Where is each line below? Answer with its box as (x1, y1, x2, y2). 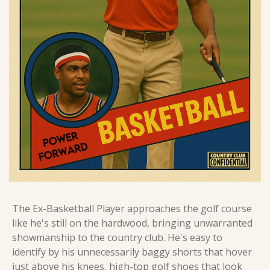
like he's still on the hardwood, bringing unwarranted (12, 216, 253, 230)
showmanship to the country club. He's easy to (12, 230, 222, 244)
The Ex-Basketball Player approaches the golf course (12, 201, 252, 215)
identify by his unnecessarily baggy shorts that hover (12, 245, 252, 259)
